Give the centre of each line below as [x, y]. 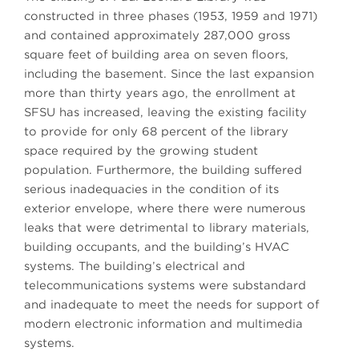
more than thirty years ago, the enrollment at [160, 93]
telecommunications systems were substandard [165, 285]
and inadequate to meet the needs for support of [171, 305]
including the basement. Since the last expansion [169, 74]
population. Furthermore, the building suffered [163, 170]
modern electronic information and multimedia [163, 324]
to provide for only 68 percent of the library [156, 131]
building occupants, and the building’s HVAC [157, 247]
